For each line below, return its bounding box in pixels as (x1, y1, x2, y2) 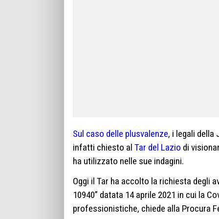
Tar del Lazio (134, 141, 181, 153)
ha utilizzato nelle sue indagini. (73, 155, 184, 167)
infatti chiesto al (73, 141, 134, 153)
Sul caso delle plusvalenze (73, 128, 168, 139)
